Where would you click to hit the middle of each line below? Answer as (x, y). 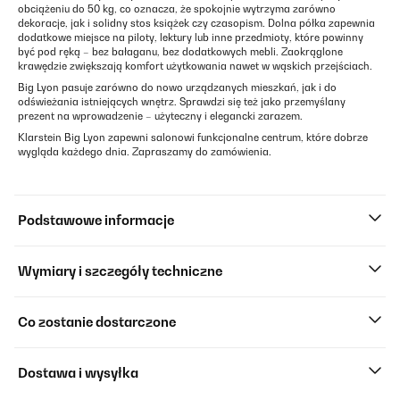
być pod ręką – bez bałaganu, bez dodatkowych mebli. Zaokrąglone (180, 52)
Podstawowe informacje (96, 220)
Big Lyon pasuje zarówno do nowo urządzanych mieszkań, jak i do (177, 87)
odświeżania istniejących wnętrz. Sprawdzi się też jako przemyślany (182, 102)
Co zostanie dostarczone (97, 322)
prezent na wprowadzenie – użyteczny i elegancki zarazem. (160, 116)
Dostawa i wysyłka (78, 373)
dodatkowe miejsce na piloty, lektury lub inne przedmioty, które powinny (191, 37)
